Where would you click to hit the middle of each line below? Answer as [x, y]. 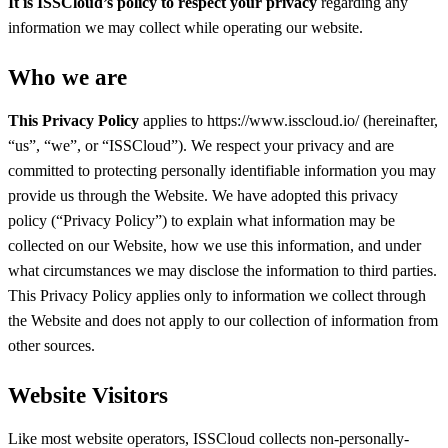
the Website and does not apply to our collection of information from [223, 321]
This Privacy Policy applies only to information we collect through [217, 296]
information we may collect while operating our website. [185, 28]
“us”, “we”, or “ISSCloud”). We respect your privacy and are [201, 146]
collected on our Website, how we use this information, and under [214, 246]
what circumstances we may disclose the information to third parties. [222, 271]
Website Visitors [88, 395]
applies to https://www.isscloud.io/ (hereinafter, [288, 121]
